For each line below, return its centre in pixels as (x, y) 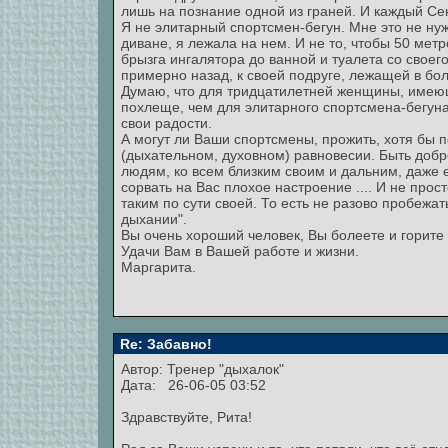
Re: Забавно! (164, 344)
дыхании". (154, 219)
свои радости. (166, 123)
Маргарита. (158, 267)
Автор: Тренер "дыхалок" (204, 369)
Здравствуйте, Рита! (186, 417)
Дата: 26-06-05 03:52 (193, 385)
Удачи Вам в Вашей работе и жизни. (240, 251)
